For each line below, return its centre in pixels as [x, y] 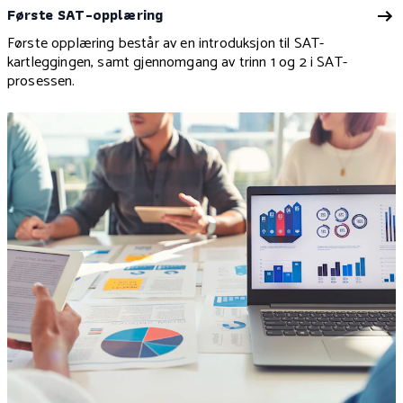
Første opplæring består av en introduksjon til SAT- [166, 44]
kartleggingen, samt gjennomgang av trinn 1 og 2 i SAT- [177, 63]
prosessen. [41, 82]
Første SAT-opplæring [85, 15]
